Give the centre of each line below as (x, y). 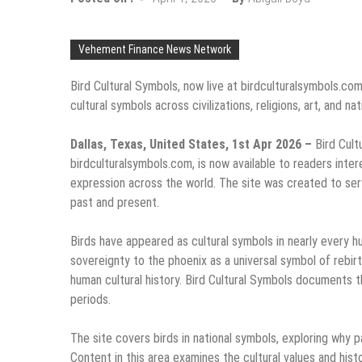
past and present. (115, 203)
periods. (90, 300)
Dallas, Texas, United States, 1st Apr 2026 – (193, 145)
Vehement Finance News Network (155, 50)
